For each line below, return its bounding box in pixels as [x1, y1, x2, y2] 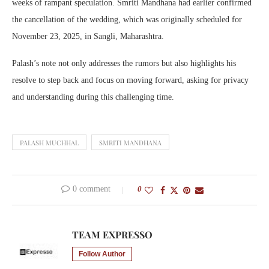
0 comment [72, 184, 110, 193]
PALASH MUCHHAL [20, 138, 79, 147]
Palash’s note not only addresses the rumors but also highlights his [12, 58, 236, 68]
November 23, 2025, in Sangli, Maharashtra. [12, 31, 164, 41]
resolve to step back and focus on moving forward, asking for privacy [12, 75, 249, 85]
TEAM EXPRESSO [72, 228, 153, 241]
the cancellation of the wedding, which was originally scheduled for [12, 14, 242, 24]
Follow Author [79, 249, 125, 258]
